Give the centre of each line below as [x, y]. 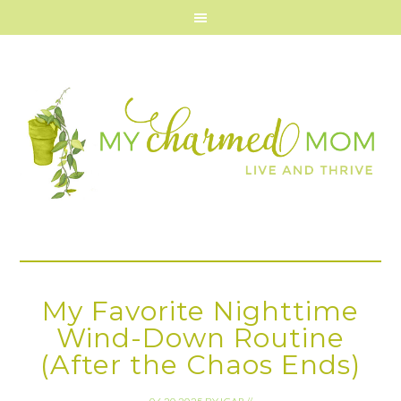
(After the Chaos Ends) [200, 365]
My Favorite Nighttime [200, 311]
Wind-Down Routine [200, 338]
